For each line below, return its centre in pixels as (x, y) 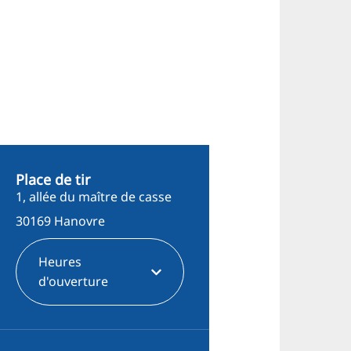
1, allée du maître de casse (93, 197)
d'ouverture (73, 282)
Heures (60, 262)
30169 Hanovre (60, 221)
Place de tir (52, 180)
